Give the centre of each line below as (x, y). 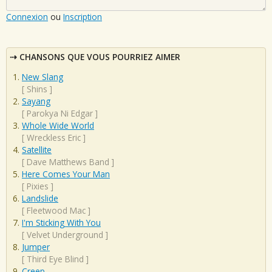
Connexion (27, 16)
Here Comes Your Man (66, 174)
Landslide (40, 199)
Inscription (83, 16)
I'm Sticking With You (61, 223)
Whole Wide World (58, 126)
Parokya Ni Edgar (60, 114)
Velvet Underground (65, 235)
